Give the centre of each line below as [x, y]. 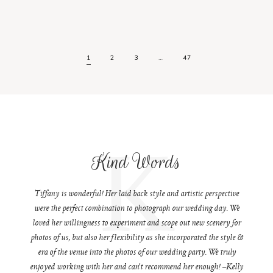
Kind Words [137, 163]
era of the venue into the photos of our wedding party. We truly [136, 253]
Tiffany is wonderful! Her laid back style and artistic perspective [137, 195]
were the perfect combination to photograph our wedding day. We [136, 209]
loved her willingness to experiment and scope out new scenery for [137, 224]
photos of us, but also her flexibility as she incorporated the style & [137, 239]
